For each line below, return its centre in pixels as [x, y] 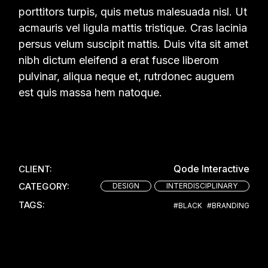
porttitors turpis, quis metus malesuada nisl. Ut [133, 11]
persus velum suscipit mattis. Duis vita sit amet [134, 44]
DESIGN [126, 185]
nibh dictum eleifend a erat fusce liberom [119, 60]
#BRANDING [228, 205]
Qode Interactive [211, 168]
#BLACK [188, 205]
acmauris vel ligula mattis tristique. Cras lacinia [133, 28]
